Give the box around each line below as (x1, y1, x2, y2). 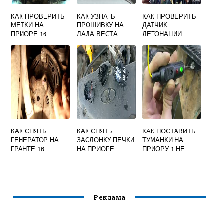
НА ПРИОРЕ (76, 144, 114, 153)
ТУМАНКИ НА (142, 135, 184, 144)
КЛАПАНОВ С (11, 153, 53, 162)
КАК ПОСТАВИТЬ (142, 126, 196, 135)
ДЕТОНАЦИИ (142, 29, 182, 38)
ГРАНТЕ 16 (11, 144, 44, 153)
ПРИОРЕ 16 (11, 29, 47, 38)
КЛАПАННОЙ (11, 38, 51, 47)
